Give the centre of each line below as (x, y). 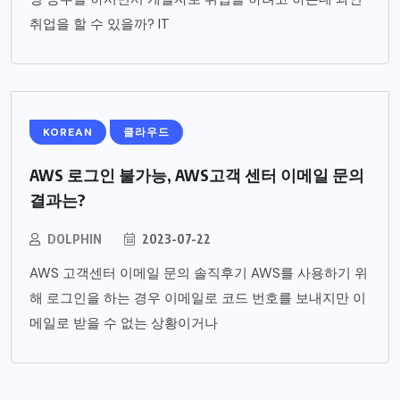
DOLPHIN (75, 239)
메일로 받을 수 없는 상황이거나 (124, 324)
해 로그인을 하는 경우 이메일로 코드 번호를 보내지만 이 (198, 299)
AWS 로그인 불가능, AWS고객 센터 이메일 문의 (197, 175)
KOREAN (68, 133)
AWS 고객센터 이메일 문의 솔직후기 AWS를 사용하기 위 (199, 274)
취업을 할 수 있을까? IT (100, 25)
